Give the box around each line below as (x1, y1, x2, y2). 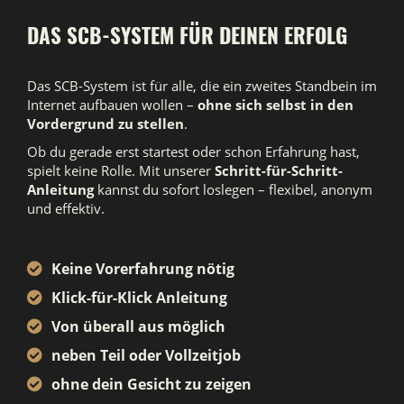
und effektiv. (27, 198, 105, 217)
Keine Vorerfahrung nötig (51, 258, 234, 279)
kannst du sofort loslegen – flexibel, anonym (94, 179, 372, 198)
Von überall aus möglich (51, 316, 225, 336)
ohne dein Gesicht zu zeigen (51, 373, 252, 394)
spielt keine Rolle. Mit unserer (27, 161, 215, 179)
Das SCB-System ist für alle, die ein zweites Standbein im (27, 76, 377, 95)
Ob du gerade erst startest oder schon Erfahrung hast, (27, 142, 360, 161)
